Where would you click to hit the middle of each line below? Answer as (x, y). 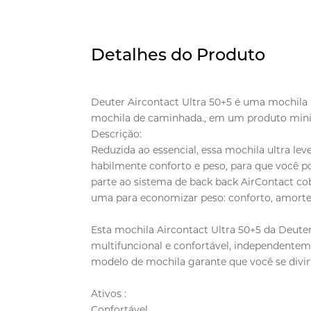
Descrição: (117, 134)
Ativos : (109, 293)
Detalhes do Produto (178, 54)
